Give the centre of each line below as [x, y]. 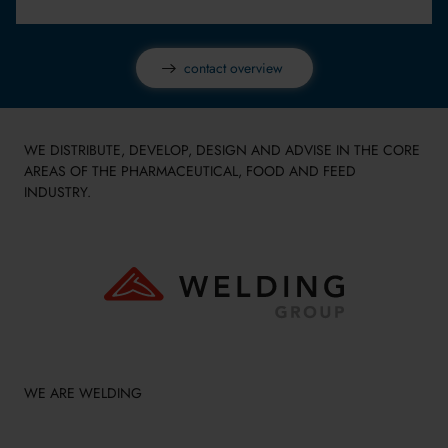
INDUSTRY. [57, 192]
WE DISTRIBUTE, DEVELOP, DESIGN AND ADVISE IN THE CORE [222, 150]
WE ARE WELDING [83, 393]
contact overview [233, 68]
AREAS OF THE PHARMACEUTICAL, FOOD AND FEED [190, 171]
